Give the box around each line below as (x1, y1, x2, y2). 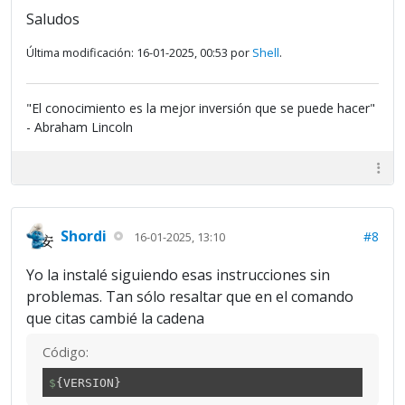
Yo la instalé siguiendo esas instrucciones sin (26, 265, 330, 286)
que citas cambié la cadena (26, 308, 204, 329)
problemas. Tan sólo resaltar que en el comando (26, 287, 353, 307)
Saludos (26, 9, 80, 30)
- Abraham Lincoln (26, 118, 133, 137)
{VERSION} (55, 375, 121, 390)
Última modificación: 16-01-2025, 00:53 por (26, 44, 252, 61)
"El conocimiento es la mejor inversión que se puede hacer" (26, 99, 375, 118)
